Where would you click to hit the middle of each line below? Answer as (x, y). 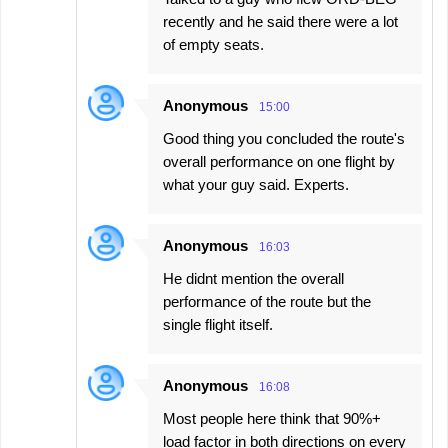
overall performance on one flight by (279, 161)
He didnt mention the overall (253, 278)
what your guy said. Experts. (256, 184)
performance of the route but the (267, 301)
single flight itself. (218, 324)
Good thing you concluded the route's (284, 138)
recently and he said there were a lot (280, 21)
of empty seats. (213, 44)
